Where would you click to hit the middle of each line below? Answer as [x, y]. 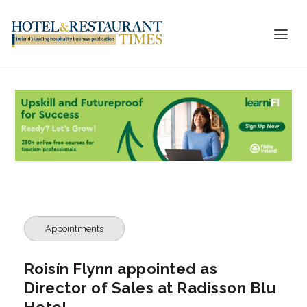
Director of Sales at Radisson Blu [150, 287]
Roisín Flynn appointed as [121, 268]
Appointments [74, 228]
